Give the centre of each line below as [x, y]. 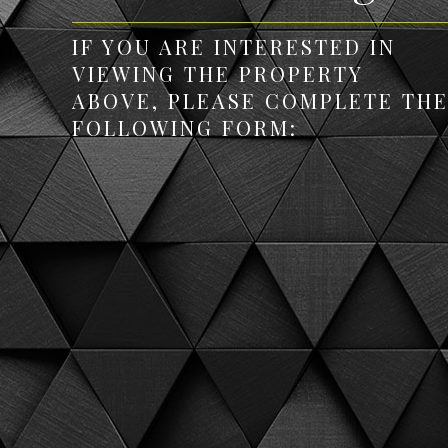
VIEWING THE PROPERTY [217, 73]
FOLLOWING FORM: [185, 127]
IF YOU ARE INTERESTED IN [234, 46]
